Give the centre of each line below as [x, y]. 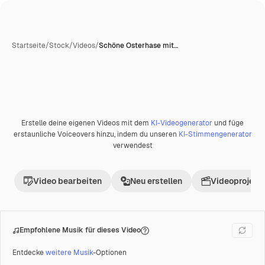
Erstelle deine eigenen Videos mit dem [86, 123]
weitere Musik [69, 253]
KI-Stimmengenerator [215, 134]
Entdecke [29, 253]
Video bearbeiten [67, 181]
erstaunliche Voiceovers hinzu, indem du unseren [96, 134]
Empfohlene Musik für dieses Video [80, 230]
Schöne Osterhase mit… [138, 46]
